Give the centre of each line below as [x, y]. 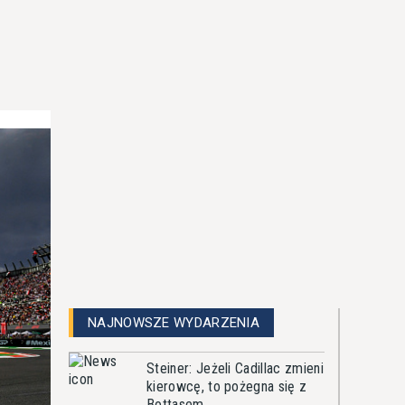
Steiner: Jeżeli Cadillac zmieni [235, 368]
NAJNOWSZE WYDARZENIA [174, 323]
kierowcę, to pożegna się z [227, 386]
